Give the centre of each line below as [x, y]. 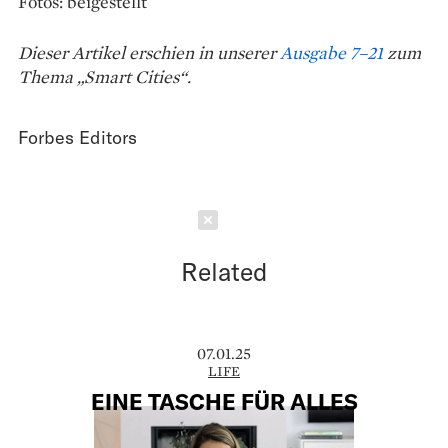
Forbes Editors [77, 136]
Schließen [282, 219]
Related [224, 270]
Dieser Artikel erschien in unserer [149, 52]
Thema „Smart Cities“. [104, 76]
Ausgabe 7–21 [331, 52]
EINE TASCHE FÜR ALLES [224, 401]
